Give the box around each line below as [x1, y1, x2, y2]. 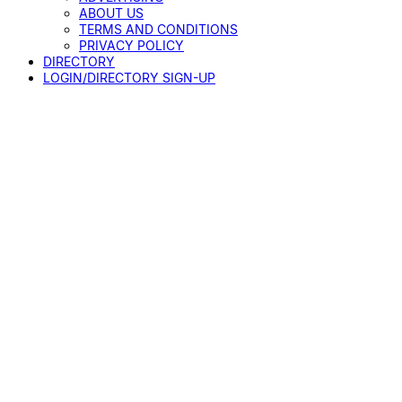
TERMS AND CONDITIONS [79, 22, 238, 37]
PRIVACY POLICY [79, 38, 184, 53]
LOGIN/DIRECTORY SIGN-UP [43, 70, 215, 85]
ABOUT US [79, 5, 144, 21]
